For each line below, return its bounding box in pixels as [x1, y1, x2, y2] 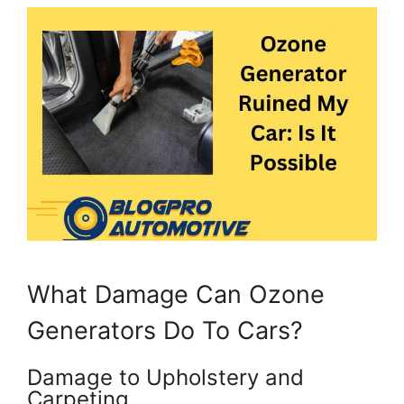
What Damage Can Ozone [27, 280, 325, 309]
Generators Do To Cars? [27, 316, 303, 345]
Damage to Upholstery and [27, 364, 304, 390]
